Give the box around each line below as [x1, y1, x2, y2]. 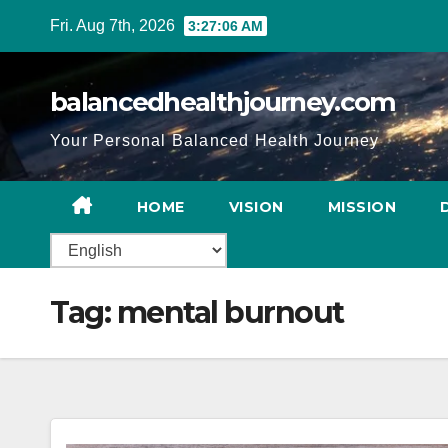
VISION [228, 198, 284, 216]
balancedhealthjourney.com [50, 86, 396, 118]
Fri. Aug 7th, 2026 [50, 17, 179, 34]
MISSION [327, 198, 396, 216]
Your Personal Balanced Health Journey [50, 132, 380, 149]
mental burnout [116, 294, 344, 331]
